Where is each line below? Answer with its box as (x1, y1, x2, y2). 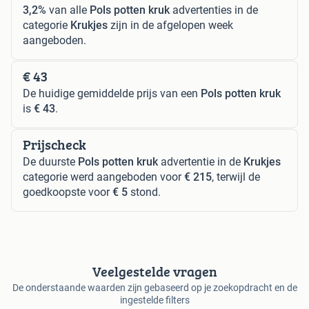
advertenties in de (170, 3, 258, 17)
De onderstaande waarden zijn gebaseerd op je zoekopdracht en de (12, 281, 297, 293)
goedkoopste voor (23, 185, 112, 199)
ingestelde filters (119, 294, 190, 306)
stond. (128, 185, 161, 199)
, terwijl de (212, 170, 260, 183)
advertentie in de (158, 154, 243, 168)
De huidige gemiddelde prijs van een (23, 86, 201, 100)
